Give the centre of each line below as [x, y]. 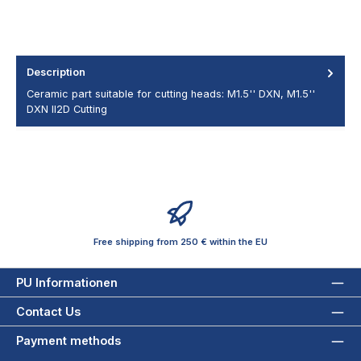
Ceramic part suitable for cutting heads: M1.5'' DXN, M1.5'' [171, 93]
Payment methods [68, 341]
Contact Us [48, 312]
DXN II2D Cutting [67, 109]
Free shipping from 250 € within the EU [180, 241]
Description [56, 73]
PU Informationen [67, 282]
